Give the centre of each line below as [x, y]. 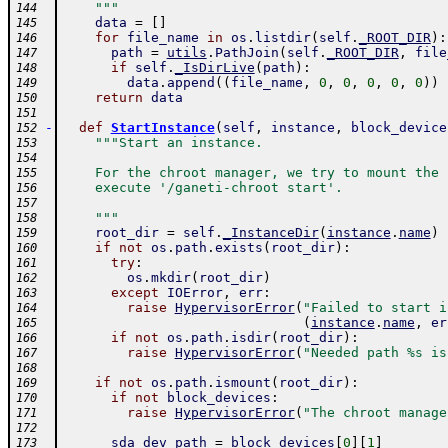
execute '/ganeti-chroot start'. [202, 187]
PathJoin [246, 52]
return [118, 97]
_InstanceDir [270, 232]
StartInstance [162, 127]
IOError [194, 292]
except [134, 292]
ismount [242, 382]
